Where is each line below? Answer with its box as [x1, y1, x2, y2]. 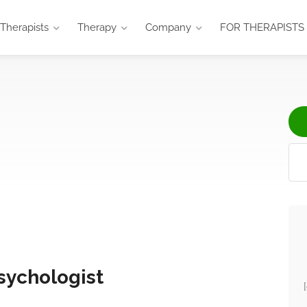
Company [145, 21, 192, 34]
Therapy [77, 21, 117, 34]
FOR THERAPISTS [220, 21, 305, 34]
